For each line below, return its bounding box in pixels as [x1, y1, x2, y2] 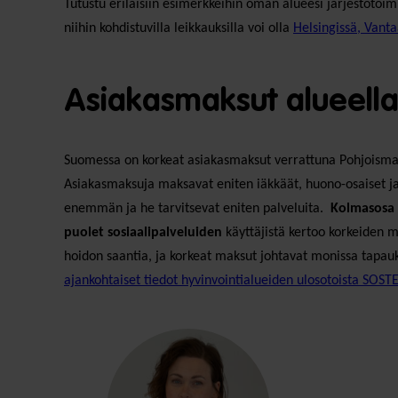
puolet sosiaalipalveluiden [64, 225, 222, 240]
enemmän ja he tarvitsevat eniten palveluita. [64, 201, 330, 216]
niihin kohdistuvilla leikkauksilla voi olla [64, 20, 293, 36]
